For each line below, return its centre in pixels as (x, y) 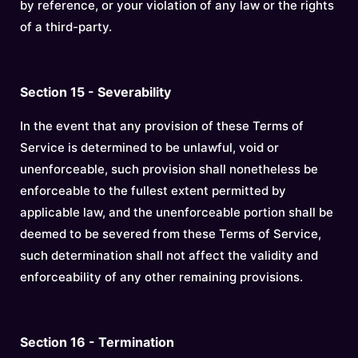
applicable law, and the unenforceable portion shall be (177, 212)
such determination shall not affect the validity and (169, 255)
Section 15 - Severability (95, 92)
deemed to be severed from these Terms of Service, (171, 234)
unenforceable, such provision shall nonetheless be (169, 169)
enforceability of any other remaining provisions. (161, 277)
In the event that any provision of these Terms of (162, 126)
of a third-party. (66, 27)
